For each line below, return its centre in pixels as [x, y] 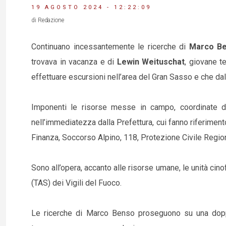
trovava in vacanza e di [74, 62]
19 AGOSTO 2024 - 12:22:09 [91, 7]
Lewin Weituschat [151, 62]
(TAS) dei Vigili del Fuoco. [76, 183]
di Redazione [48, 20]
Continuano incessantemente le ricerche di [110, 47]
